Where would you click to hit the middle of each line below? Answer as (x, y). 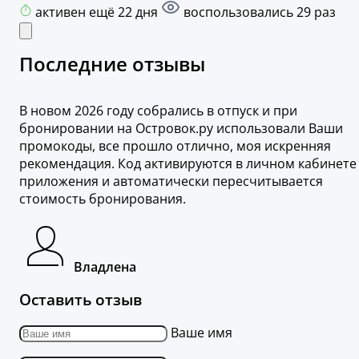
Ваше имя (202, 332)
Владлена (105, 267)
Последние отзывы (112, 64)
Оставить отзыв (81, 299)
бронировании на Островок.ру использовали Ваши (181, 129)
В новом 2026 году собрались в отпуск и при (158, 111)
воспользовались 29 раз (258, 12)
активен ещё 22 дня (98, 12)
